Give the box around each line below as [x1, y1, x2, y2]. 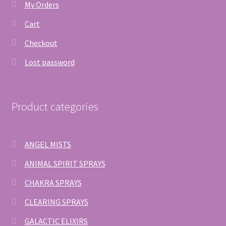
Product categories [11, 99, 98, 114]
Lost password [24, 56, 75, 67]
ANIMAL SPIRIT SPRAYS [24, 158, 105, 169]
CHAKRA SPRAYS [24, 178, 82, 188]
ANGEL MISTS [24, 139, 71, 150]
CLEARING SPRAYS [24, 197, 88, 207]
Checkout [24, 37, 58, 48]
